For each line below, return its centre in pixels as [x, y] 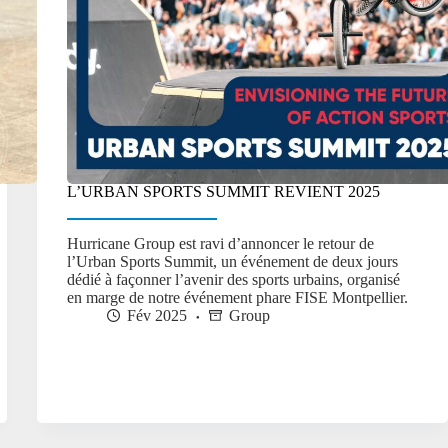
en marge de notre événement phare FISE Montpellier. [237, 298]
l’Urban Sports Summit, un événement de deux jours [232, 262]
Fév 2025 [156, 316]
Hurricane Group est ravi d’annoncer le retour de [220, 244]
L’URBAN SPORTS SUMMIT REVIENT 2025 [223, 192]
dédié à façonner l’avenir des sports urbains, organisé [233, 280]
